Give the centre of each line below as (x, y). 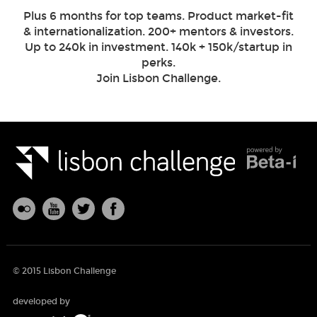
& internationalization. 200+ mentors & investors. (158, 31)
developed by (41, 301)
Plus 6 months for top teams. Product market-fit (158, 16)
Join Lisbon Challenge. (158, 78)
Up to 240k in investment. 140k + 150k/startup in (158, 47)
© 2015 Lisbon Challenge (64, 271)
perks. (158, 62)
